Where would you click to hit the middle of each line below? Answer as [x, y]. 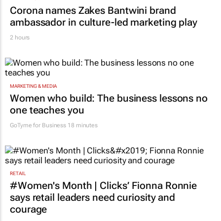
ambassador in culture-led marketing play [104, 22]
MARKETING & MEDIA [34, 86]
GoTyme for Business [38, 125]
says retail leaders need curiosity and [93, 197]
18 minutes [82, 125]
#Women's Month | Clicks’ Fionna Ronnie [104, 185]
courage [29, 209]
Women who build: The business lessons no [109, 98]
